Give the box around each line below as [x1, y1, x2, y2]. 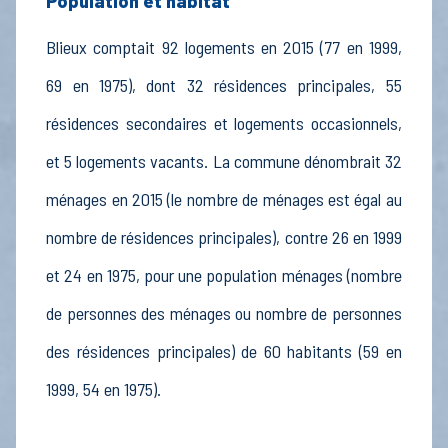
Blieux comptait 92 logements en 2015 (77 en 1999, [46, 36, 402, 59]
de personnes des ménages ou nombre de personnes [46, 302, 402, 325]
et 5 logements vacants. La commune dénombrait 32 [46, 150, 402, 173]
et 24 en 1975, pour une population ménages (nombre [46, 264, 402, 287]
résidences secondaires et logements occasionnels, [46, 112, 402, 135]
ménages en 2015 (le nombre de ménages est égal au [46, 188, 402, 211]
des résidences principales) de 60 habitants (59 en [46, 340, 402, 363]
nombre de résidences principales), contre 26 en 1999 [46, 226, 402, 249]
